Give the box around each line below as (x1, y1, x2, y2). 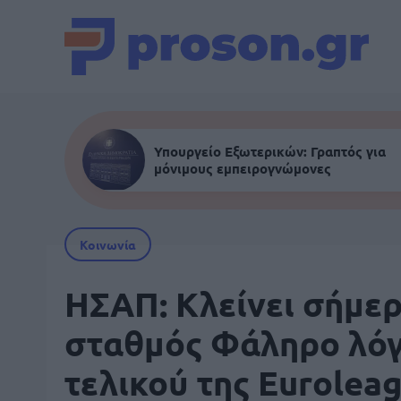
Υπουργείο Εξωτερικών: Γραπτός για (154, 142, 386, 160)
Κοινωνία (80, 236, 136, 252)
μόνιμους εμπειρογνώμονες (154, 159, 331, 177)
